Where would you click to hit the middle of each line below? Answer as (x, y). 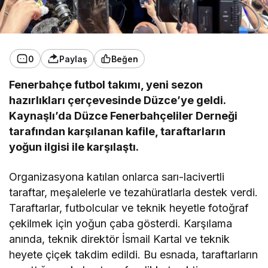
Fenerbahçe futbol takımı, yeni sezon (106, 85)
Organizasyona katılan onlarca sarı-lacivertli (117, 177)
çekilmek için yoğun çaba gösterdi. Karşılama (121, 224)
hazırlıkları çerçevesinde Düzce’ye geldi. (118, 100)
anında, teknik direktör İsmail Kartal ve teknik (120, 239)
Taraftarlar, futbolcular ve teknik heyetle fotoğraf (129, 208)
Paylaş (73, 59)
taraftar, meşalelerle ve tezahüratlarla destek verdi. (134, 193)
